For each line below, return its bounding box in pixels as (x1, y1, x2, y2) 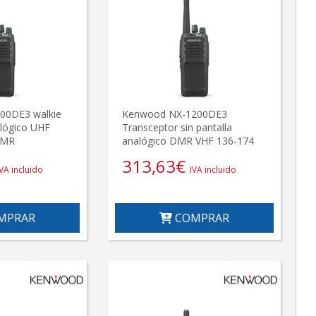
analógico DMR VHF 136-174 (122, 133, 255, 147)
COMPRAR (172, 209, 230, 226)
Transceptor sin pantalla (122, 120, 233, 134)
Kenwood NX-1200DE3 (122, 107, 228, 121)
